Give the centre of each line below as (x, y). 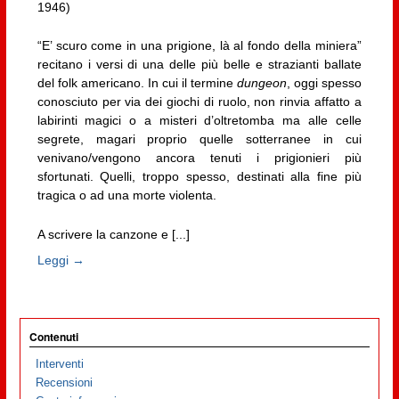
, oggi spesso (324, 83)
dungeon (261, 83)
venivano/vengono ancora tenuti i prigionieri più (199, 158)
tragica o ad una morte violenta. (126, 195)
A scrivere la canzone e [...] (113, 234)
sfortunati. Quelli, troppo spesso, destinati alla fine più (199, 177)
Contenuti (53, 337)
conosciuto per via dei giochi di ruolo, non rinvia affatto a (199, 102)
